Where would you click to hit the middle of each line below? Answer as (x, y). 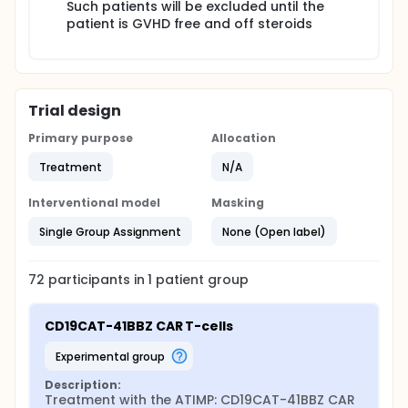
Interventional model (95, 203)
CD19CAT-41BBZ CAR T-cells (139, 326)
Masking (238, 203)
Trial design (75, 111)
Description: (83, 385)
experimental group (112, 356)
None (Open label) (274, 231)
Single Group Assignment (111, 231)
